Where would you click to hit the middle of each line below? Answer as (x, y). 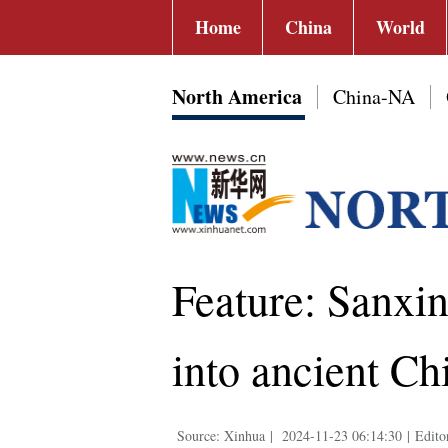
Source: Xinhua (221, 435)
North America (237, 96)
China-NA (374, 96)
